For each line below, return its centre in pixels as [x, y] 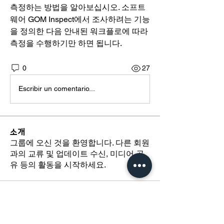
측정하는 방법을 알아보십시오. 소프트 [78, 7]
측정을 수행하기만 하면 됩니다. [66, 43]
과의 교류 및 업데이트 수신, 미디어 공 [77, 153]
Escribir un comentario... [57, 88]
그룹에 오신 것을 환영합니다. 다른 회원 [80, 142]
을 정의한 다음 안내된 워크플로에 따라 [79, 31]
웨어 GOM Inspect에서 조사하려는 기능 [80, 19]
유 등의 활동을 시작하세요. [58, 164]
